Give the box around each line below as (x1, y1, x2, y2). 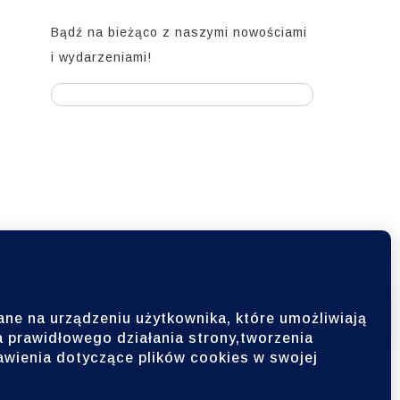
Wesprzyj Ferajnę (252, 302, 364, 316)
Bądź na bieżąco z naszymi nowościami (50, 25, 307, 39)
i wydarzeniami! (50, 50, 152, 64)
